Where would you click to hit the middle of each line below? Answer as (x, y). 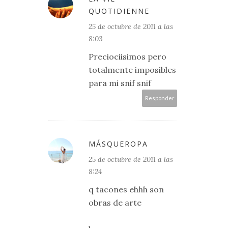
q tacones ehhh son (126, 189)
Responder (160, 98)
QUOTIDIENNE (119, 11)
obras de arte (115, 203)
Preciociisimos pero (127, 56)
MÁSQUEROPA (118, 144)
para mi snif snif (120, 83)
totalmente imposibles (132, 70)
